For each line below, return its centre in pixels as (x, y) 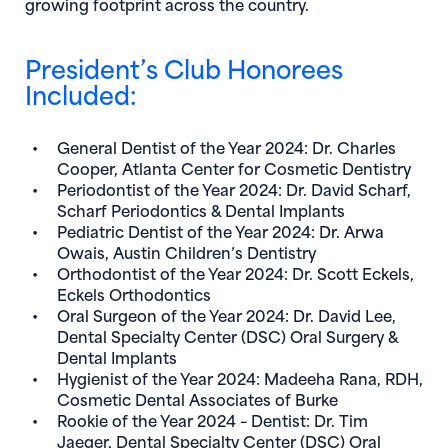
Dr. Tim (341, 419)
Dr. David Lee (342, 314)
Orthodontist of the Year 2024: (174, 272)
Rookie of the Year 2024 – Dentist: (185, 419)
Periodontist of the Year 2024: (171, 188)
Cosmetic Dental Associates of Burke (197, 398)
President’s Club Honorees (184, 66)
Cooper (85, 167)
